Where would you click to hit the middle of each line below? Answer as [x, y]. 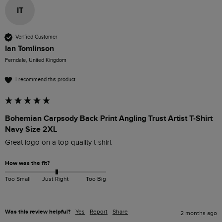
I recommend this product [45, 80]
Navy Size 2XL [31, 129]
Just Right [55, 179]
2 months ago [199, 213]
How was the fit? [27, 163]
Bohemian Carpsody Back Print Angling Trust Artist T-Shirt [109, 118]
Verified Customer [36, 37]
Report [99, 211]
